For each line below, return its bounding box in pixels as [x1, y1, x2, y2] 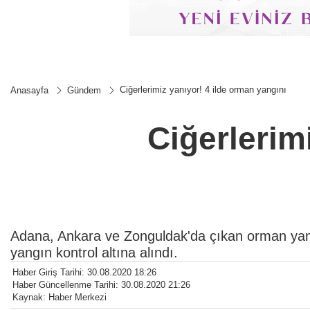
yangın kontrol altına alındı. [10, 244, 178, 260]
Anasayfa [10, 84, 48, 95]
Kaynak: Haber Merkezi [12, 291, 107, 302]
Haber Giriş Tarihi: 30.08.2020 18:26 [12, 266, 156, 277]
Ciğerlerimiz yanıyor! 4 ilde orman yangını [120, 84, 286, 95]
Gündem [67, 84, 101, 95]
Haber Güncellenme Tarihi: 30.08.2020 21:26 [12, 279, 190, 290]
